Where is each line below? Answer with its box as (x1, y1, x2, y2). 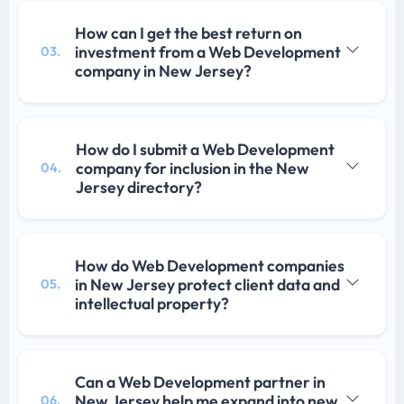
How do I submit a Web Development (76, 138, 335, 160)
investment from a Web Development (75, 41, 341, 62)
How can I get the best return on (75, 22, 302, 43)
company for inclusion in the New (76, 157, 309, 179)
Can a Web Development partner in (75, 371, 326, 392)
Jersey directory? (76, 176, 202, 197)
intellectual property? (75, 292, 229, 314)
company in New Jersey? (75, 60, 252, 81)
